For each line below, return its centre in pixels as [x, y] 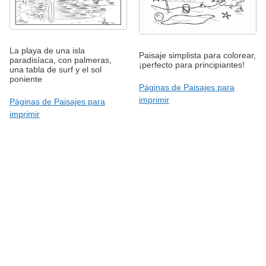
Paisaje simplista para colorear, [197, 55]
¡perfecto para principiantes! [192, 64]
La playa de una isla [47, 50]
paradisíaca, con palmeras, [61, 60]
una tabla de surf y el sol [56, 69]
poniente [26, 79]
